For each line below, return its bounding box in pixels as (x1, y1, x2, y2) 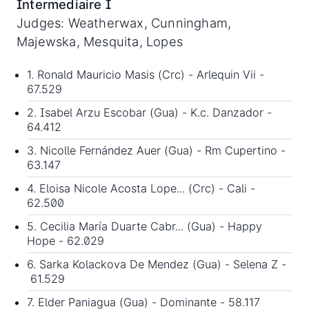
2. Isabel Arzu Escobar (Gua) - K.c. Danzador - (27, 106, 272, 120)
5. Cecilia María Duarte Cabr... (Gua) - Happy (27, 219, 262, 234)
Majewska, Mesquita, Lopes (17, 34, 183, 50)
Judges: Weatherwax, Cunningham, (17, 15, 232, 31)
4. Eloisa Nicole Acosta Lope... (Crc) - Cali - (27, 181, 255, 196)
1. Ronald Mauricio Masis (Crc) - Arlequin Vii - (27, 68, 264, 82)
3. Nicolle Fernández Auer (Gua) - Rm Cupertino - (27, 143, 286, 158)
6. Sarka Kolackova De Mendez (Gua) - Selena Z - (27, 257, 286, 272)
